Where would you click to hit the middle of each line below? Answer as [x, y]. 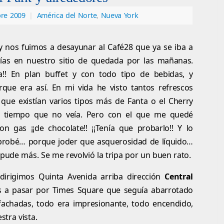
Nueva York [119, 15]
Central [179, 177]
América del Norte [67, 15]
